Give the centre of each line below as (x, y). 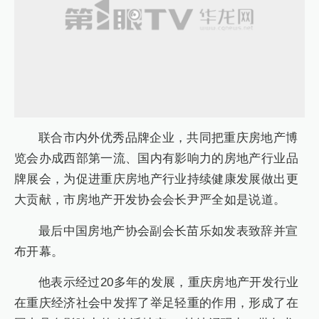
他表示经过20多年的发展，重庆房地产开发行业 (169, 283)
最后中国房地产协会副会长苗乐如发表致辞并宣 (168, 231)
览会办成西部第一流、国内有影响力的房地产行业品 (156, 159)
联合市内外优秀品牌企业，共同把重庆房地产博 (168, 138)
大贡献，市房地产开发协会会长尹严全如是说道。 (150, 200)
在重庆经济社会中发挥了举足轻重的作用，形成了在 (156, 303)
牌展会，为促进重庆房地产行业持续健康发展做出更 (156, 179)
